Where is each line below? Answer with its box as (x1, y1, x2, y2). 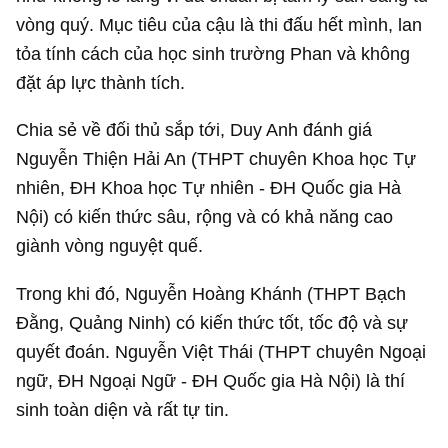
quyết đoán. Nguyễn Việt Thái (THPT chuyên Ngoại (16, 236, 427, 258)
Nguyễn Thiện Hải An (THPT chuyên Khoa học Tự (16, 44, 417, 66)
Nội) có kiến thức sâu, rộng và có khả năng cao (16, 102, 394, 124)
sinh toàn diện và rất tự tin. (16, 294, 230, 316)
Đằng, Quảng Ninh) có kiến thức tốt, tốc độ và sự (16, 207, 409, 229)
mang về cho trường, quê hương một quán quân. (16, 371, 409, 392)
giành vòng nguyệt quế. (16, 131, 204, 153)
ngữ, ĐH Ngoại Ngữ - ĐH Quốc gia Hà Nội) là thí (16, 265, 406, 287)
